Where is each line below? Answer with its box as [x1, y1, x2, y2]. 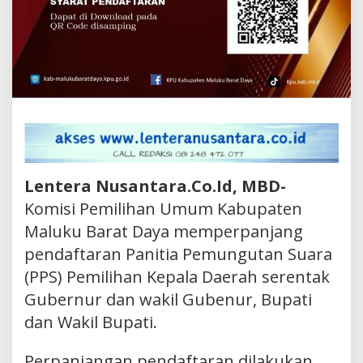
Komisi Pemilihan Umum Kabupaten [24, 198, 302, 220]
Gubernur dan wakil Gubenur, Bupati [24, 288, 312, 311]
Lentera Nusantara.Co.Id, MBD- [24, 175, 286, 198]
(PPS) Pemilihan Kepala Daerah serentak [24, 266, 330, 288]
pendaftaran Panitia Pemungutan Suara [24, 243, 332, 266]
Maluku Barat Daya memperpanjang [24, 220, 303, 243]
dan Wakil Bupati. [24, 311, 157, 334]
